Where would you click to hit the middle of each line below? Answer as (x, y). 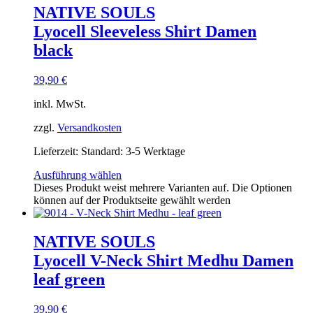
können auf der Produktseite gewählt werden (132, 200)
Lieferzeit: (57, 151)
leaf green (69, 280)
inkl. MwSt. (60, 103)
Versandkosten (89, 127)
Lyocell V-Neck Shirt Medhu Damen (163, 261)
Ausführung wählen (78, 175)
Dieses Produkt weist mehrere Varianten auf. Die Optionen (163, 187)
